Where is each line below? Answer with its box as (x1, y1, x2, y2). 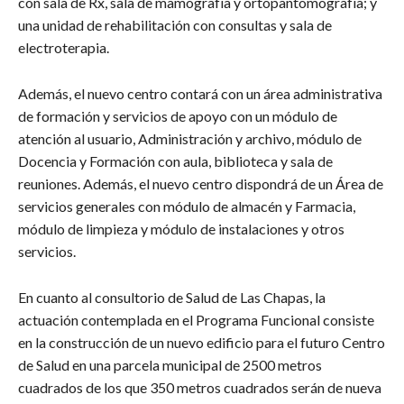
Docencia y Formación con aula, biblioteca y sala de (18, 151, 333, 170)
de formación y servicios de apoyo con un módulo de (18, 106, 337, 124)
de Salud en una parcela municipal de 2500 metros (18, 355, 322, 373)
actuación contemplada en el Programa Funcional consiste (18, 310, 374, 328)
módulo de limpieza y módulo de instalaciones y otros (18, 219, 344, 237)
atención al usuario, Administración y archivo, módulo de (18, 129, 362, 147)
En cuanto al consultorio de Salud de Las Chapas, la (18, 288, 326, 306)
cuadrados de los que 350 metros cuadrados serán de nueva (18, 378, 381, 396)
